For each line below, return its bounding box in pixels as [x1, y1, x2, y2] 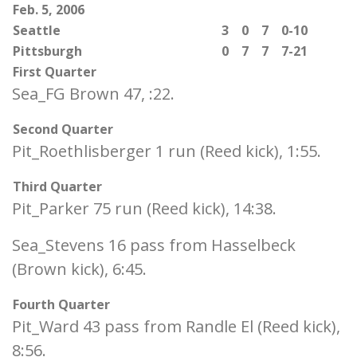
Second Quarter [13, 120, 113, 138]
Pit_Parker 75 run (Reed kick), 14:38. [12, 198, 277, 219]
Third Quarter [13, 178, 102, 195]
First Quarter [13, 63, 96, 80]
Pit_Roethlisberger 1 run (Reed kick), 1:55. [12, 140, 321, 162]
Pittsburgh [13, 42, 82, 60]
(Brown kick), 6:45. [12, 258, 147, 280]
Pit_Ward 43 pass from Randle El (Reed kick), [12, 316, 340, 337]
